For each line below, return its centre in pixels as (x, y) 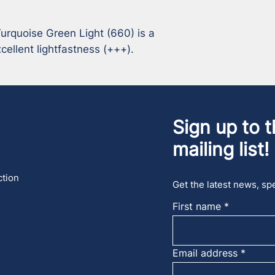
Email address (205, 253)
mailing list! (220, 149)
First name (196, 206)
